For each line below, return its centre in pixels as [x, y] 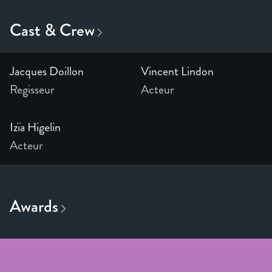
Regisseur [32, 90]
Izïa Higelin [35, 127]
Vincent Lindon [177, 72]
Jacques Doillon [47, 72]
